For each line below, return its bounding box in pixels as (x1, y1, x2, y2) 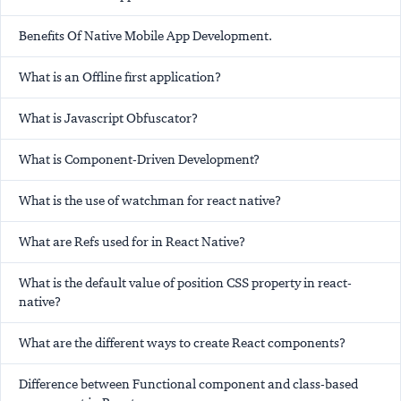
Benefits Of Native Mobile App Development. (19, 28, 272, 45)
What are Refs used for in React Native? (19, 234, 245, 251)
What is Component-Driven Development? (19, 151, 260, 168)
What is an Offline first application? (19, 69, 221, 86)
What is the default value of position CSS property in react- (19, 275, 352, 292)
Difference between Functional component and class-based (19, 376, 358, 393)
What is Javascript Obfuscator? (19, 110, 198, 127)
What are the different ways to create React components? (19, 335, 346, 352)
